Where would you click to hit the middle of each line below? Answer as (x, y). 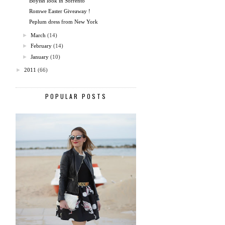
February (41, 46)
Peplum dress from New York (64, 22)
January (40, 57)
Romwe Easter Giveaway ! (60, 11)
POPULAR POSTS (76, 96)
